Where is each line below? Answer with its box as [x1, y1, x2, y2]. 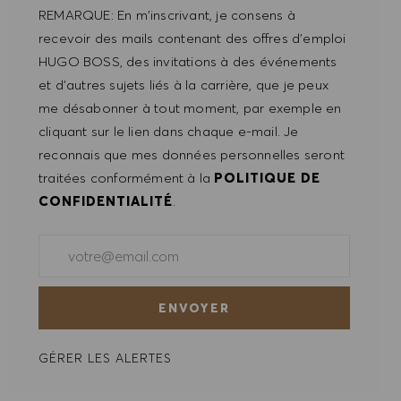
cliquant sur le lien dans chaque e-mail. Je [38, 123, 299, 141]
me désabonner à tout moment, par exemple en [38, 99, 342, 117]
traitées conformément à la [38, 169, 211, 187]
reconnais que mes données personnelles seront [38, 146, 346, 164]
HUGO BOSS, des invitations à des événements [38, 53, 337, 71]
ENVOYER [158, 299, 230, 316]
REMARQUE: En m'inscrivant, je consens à [38, 6, 295, 24]
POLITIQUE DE [214, 169, 321, 187]
